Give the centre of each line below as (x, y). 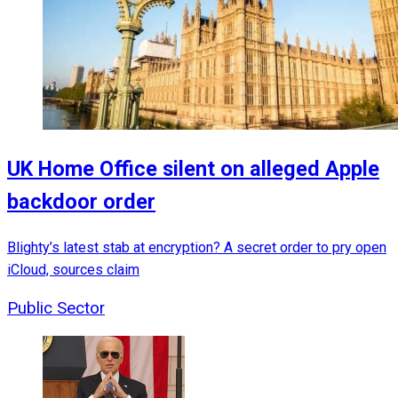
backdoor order (81, 202)
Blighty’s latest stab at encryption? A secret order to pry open (197, 247)
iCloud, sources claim (73, 269)
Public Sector (56, 308)
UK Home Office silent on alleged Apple (193, 169)
